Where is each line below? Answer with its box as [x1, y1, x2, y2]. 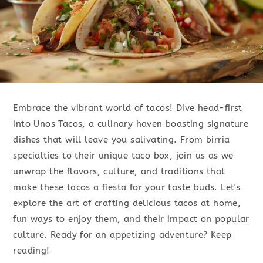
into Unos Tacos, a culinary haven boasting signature [13, 119, 249, 130]
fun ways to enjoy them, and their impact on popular [13, 214, 249, 225]
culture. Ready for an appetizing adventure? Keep [13, 230, 232, 241]
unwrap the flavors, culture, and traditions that [13, 166, 225, 177]
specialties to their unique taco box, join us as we [13, 150, 234, 161]
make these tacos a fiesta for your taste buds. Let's [13, 182, 241, 193]
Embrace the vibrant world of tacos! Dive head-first [13, 103, 242, 114]
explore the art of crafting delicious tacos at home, [13, 198, 241, 209]
